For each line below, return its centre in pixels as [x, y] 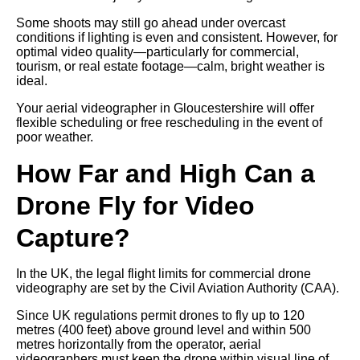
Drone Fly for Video [135, 205]
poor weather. [55, 137]
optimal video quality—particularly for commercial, [157, 51]
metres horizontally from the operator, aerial [139, 344]
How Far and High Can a [166, 173]
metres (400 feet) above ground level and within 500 [164, 329]
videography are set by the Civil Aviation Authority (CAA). [178, 288]
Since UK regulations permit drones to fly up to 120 [160, 315]
